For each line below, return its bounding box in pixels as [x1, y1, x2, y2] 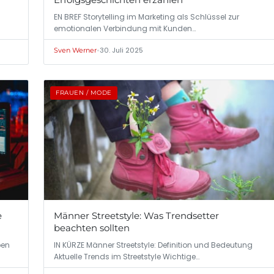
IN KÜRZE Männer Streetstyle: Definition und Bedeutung [54, 240, 253, 251]
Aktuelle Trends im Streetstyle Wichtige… [54, 251, 199, 262]
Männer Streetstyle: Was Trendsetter [54, 210, 219, 222]
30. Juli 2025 [100, 45, 143, 55]
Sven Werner [54, 45, 97, 54]
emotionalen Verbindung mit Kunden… [54, 23, 196, 34]
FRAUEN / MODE [56, 88, 112, 97]
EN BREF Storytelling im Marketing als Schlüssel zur [54, 11, 239, 22]
